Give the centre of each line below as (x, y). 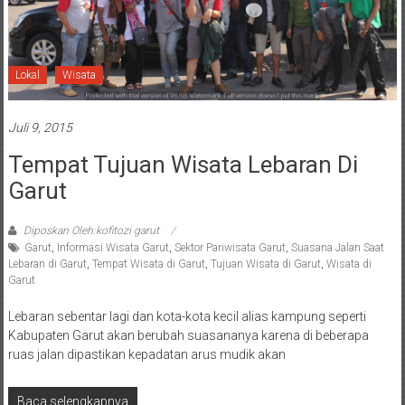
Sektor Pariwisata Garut (230, 247)
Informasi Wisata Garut (113, 247)
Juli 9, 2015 (40, 127)
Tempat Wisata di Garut (148, 264)
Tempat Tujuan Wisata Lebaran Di (183, 164)
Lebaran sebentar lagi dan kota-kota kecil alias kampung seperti (187, 316)
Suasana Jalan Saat (337, 247)
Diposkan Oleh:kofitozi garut (91, 230)
